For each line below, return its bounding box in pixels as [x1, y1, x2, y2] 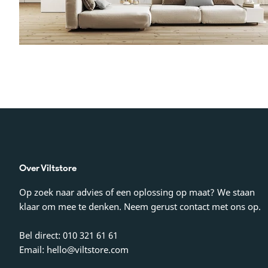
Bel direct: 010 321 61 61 [19, 229, 120, 242]
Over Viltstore [19, 163, 77, 174]
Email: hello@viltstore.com [19, 243, 129, 256]
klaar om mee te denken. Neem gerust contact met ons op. [19, 200, 261, 213]
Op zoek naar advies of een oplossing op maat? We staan [19, 186, 255, 199]
